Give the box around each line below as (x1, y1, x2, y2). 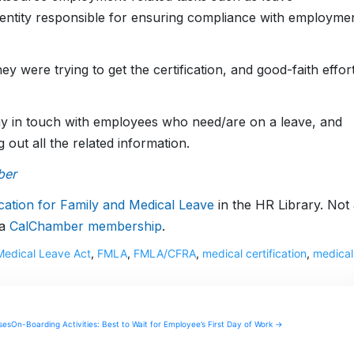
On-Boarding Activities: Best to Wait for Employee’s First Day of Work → (10, 319, 283, 330)
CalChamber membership (9, 218, 162, 235)
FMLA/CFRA (133, 247, 196, 261)
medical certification (201, 247, 307, 261)
